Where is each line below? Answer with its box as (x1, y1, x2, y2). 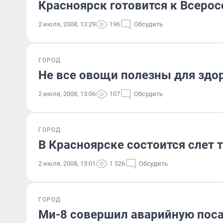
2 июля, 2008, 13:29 (38, 20, 96, 28)
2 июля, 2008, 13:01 (38, 160, 96, 167)
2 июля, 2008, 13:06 (38, 90, 96, 98)
